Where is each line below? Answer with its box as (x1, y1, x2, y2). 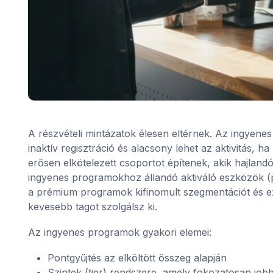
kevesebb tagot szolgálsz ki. (27, 200, 157, 213)
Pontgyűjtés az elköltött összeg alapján (47, 252, 227, 264)
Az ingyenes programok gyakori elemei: (27, 226, 211, 239)
